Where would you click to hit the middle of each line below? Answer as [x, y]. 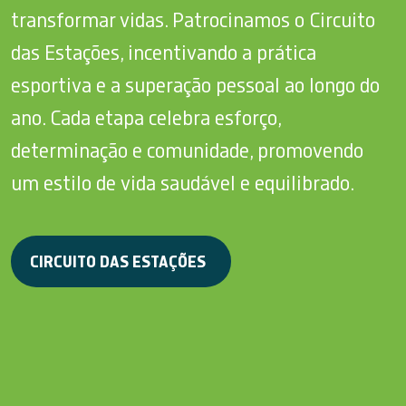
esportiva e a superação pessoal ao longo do [195, 86]
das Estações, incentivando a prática [164, 53]
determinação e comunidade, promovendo [187, 151]
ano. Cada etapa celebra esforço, [146, 118]
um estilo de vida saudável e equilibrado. [183, 184]
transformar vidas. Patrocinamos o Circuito [193, 20]
